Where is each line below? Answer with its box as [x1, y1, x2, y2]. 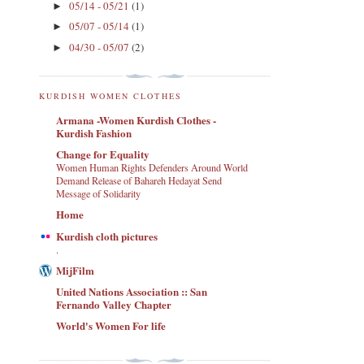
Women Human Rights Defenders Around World [56, 161, 248, 175]
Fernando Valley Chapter [56, 297, 171, 313]
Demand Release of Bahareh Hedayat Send [56, 174, 222, 188]
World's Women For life [56, 318, 166, 334]
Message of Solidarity [56, 187, 141, 201]
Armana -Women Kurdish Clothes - [56, 111, 216, 128]
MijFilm [56, 262, 94, 278]
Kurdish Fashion [56, 124, 132, 141]
